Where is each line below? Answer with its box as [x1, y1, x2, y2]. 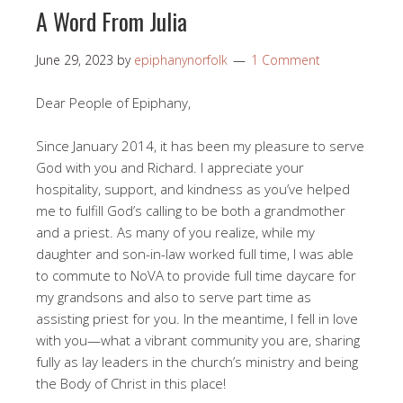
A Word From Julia [36, 3, 187, 39]
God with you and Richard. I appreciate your [36, 157, 304, 176]
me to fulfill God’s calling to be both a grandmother [36, 201, 345, 219]
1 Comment [251, 50, 320, 68]
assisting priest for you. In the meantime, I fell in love [36, 309, 358, 327]
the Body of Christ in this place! [36, 373, 226, 392]
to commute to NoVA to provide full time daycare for [36, 265, 356, 284]
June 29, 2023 [36, 50, 113, 68]
